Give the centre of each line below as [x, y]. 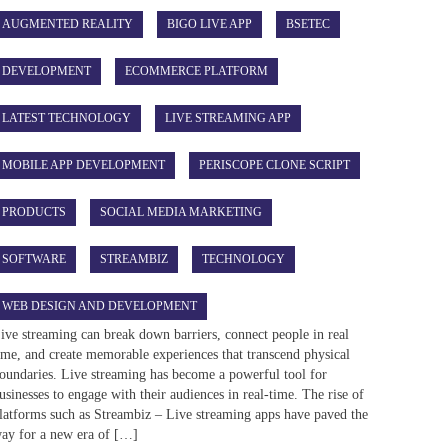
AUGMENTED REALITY [68, 23]
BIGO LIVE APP [210, 23]
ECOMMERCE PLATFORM [197, 70]
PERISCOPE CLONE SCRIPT [275, 164]
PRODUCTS [34, 211]
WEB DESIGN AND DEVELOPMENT [100, 305]
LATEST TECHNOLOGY [67, 117]
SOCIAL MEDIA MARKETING [181, 211]
